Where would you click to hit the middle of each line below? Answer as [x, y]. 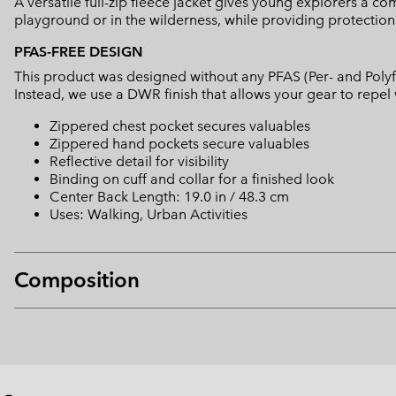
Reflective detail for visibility [139, 162]
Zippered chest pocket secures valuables [180, 126]
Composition [77, 280]
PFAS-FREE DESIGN [78, 52]
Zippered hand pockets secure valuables [179, 144]
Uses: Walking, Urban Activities [148, 215]
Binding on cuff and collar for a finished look [192, 179]
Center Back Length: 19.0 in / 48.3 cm [169, 197]
